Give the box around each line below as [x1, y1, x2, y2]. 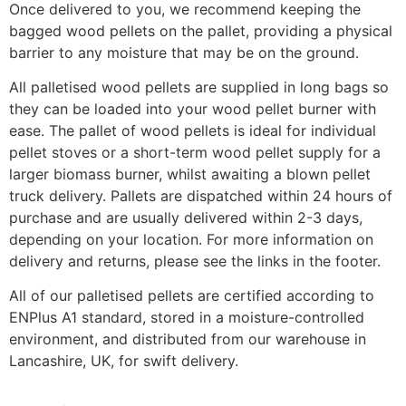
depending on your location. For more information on [9, 229, 373, 248]
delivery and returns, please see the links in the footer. [9, 251, 381, 270]
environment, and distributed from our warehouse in [9, 330, 366, 349]
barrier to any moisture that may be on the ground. [9, 43, 359, 62]
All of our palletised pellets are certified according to [9, 286, 374, 305]
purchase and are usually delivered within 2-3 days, [9, 208, 362, 227]
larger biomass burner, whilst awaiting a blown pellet [9, 164, 371, 183]
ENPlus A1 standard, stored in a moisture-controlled [9, 308, 364, 327]
